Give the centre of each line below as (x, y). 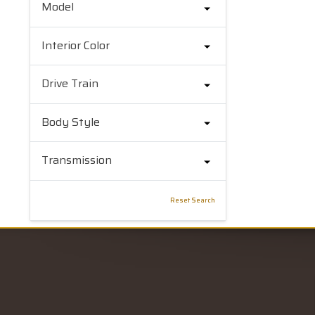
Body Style (70, 122)
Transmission (76, 160)
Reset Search (193, 200)
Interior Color (75, 45)
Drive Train (70, 84)
